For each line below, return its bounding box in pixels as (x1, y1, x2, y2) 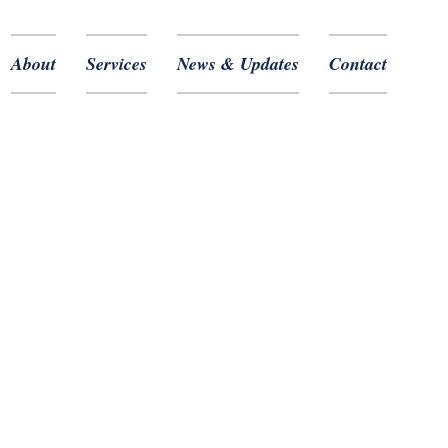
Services (86, 51, 147, 76)
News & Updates (177, 51, 299, 76)
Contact (329, 51, 387, 76)
